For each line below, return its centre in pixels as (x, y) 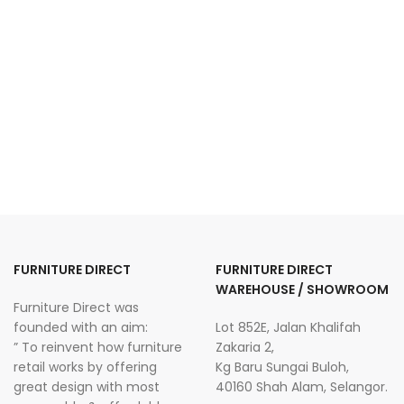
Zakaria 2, (245, 347)
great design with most (87, 387)
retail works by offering (85, 367)
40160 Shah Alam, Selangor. (302, 387)
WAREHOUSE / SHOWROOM (302, 289)
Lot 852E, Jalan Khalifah (288, 327)
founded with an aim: (81, 327)
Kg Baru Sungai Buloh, (282, 367)
